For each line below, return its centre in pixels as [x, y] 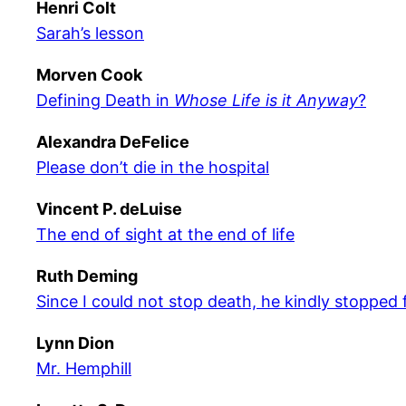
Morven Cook [89, 75]
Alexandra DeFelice [113, 142]
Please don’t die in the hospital [153, 167]
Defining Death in [105, 100]
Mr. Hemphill [84, 368]
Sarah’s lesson [90, 33]
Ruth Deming [87, 276]
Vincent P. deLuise [109, 209]
